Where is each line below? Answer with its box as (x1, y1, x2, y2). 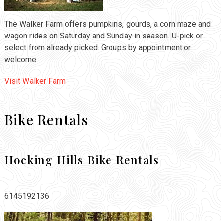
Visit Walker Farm (4, 76, 66, 86)
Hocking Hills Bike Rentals (4, 152, 159, 168)
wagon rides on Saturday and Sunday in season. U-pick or (4, 31, 203, 41)
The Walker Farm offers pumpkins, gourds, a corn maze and (4, 19, 211, 29)
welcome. (4, 55, 38, 65)
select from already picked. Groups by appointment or (4, 43, 191, 53)
